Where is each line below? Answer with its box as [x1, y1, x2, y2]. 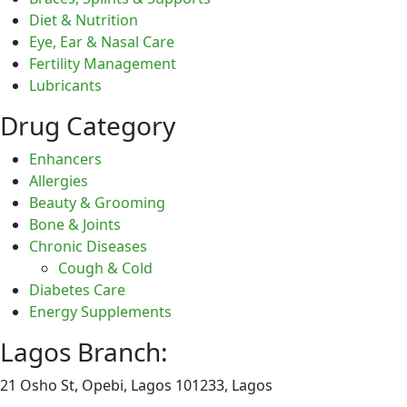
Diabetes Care [29, 279, 125, 300]
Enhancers [29, 148, 102, 169]
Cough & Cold [58, 257, 153, 278]
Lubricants [29, 74, 102, 95]
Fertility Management [29, 53, 176, 74]
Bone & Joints [29, 213, 121, 234]
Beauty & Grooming [29, 192, 165, 213]
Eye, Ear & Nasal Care [29, 31, 174, 52]
